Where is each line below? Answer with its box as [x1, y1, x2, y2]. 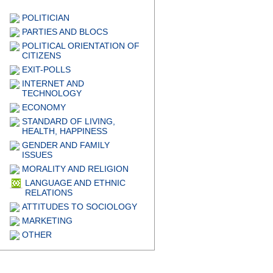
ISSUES [22, 150, 52, 160]
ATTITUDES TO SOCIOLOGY [22, 202, 137, 211]
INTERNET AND [22, 79, 84, 88]
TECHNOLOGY [22, 88, 82, 98]
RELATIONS [25, 188, 73, 197]
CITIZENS [22, 51, 61, 60]
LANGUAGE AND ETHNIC [25, 178, 126, 188]
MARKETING [22, 216, 73, 225]
